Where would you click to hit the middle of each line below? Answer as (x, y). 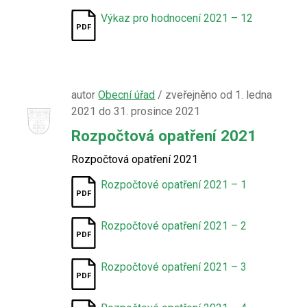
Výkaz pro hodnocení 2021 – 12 (177, 18)
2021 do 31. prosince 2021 (136, 111)
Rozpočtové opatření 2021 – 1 (174, 185)
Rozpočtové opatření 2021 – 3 (174, 267)
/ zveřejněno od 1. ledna (214, 95)
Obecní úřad (127, 95)
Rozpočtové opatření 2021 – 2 (174, 226)
